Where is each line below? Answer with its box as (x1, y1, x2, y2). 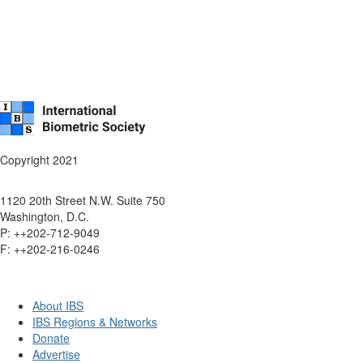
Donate (32, 330, 70, 346)
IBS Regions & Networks (32, 314, 157, 330)
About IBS (32, 297, 83, 314)
